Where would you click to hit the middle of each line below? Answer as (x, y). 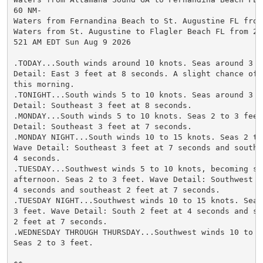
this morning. (44, 84)
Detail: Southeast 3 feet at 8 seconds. (102, 105)
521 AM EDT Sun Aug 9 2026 (72, 42)
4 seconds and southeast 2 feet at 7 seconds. (117, 190)
